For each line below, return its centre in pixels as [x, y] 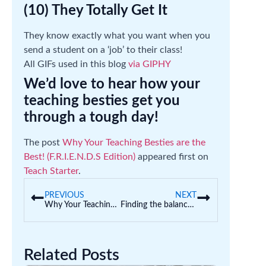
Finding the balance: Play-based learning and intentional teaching [191, 205]
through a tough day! [91, 118]
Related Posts [72, 255]
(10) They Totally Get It [96, 11]
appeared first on [172, 157]
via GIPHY [150, 64]
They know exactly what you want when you [117, 36]
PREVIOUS [64, 195]
